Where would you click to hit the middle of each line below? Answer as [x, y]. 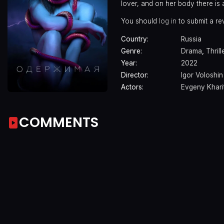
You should [140, 21]
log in [168, 21]
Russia [191, 39]
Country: [135, 39]
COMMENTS [59, 122]
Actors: [132, 87]
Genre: [131, 51]
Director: [135, 75]
